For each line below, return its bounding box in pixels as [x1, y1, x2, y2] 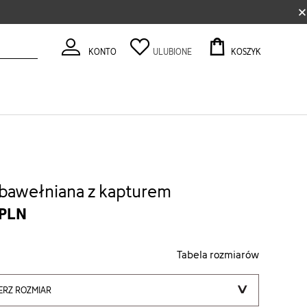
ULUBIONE [153, 45, 192, 58]
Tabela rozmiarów [176, 247, 259, 262]
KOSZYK [231, 45, 261, 58]
